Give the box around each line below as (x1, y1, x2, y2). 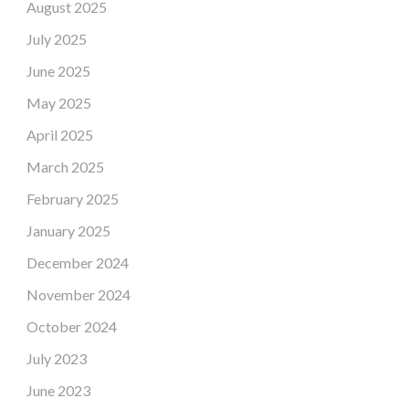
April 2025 (26, 125, 93, 143)
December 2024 (26, 253, 129, 271)
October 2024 (26, 317, 117, 335)
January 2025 (26, 221, 110, 239)
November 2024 (26, 285, 131, 303)
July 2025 (26, 29, 87, 47)
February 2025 (26, 189, 119, 207)
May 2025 (26, 93, 91, 111)
